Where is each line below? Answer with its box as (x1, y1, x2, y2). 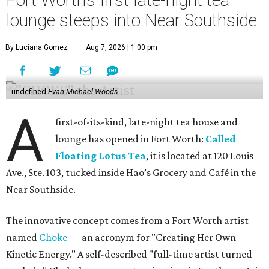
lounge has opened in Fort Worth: (55, 133, 206, 145)
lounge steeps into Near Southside (6, 10, 257, 31)
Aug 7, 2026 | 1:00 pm (86, 43, 157, 52)
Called (205, 133, 236, 145)
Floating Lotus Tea (55, 150, 147, 162)
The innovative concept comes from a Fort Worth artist (6, 214, 249, 226)
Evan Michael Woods (47, 87, 118, 96)
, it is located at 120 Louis (146, 150, 254, 162)
